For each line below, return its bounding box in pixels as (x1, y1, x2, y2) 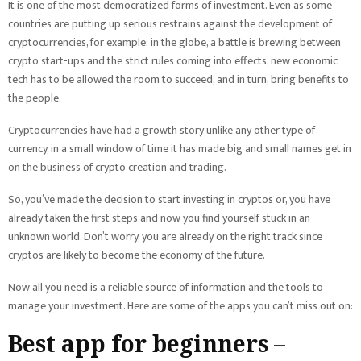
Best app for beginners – (8, 328, 285, 359)
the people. (8, 89, 61, 107)
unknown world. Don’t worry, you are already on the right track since (8, 227, 322, 246)
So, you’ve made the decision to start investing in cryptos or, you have (8, 190, 330, 209)
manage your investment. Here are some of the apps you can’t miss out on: (8, 297, 353, 315)
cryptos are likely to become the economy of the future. (8, 246, 265, 264)
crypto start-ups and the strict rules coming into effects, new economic (8, 52, 338, 70)
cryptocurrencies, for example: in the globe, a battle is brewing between (8, 33, 341, 52)
